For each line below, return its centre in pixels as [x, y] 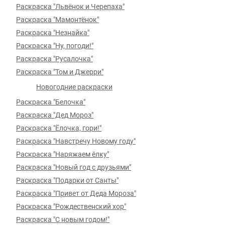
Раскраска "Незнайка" [53, 33]
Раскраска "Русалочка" [54, 59]
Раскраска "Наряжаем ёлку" [63, 154]
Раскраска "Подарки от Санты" [67, 180]
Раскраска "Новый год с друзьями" [74, 167]
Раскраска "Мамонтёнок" [58, 20]
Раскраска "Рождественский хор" [71, 206]
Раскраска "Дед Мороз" [55, 115]
